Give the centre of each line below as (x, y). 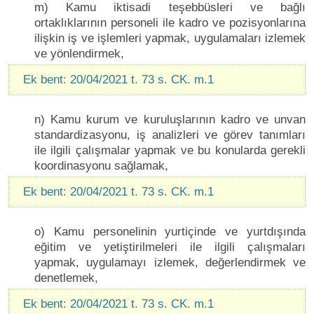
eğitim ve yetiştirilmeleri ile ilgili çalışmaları (170, 247)
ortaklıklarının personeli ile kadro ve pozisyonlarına (170, 22)
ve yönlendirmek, (79, 53)
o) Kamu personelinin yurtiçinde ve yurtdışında (170, 231)
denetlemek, (66, 278)
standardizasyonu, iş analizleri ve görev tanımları (170, 135)
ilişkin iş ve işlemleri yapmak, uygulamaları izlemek (170, 38)
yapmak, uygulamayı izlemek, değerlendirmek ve (170, 262)
